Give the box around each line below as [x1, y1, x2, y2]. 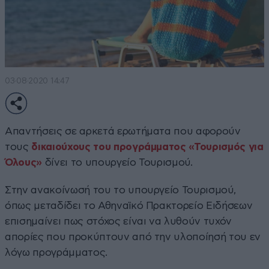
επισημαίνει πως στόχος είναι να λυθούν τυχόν [5, 216, 232, 226]
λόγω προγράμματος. [5, 247, 107, 258]
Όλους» [5, 157, 42, 168]
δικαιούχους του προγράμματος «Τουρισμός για [31, 141, 264, 152]
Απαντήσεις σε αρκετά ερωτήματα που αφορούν [5, 125, 241, 136]
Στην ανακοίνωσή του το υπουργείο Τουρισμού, [5, 184, 236, 195]
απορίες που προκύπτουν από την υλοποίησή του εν [5, 231, 261, 242]
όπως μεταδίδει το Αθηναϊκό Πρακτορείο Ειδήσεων [5, 200, 253, 211]
